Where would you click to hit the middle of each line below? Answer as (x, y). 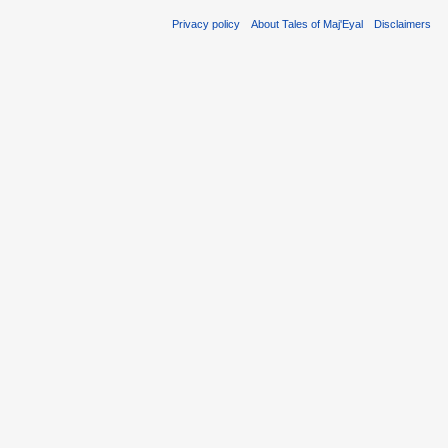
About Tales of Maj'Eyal (307, 24)
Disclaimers (403, 24)
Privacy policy (206, 24)
